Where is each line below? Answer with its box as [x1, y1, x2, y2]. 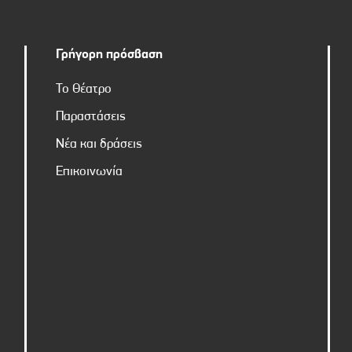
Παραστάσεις [55, 110, 126, 124]
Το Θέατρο [55, 82, 112, 97]
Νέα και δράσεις [55, 137, 142, 152]
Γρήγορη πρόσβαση [55, 48, 163, 62]
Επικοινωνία [55, 165, 123, 179]
